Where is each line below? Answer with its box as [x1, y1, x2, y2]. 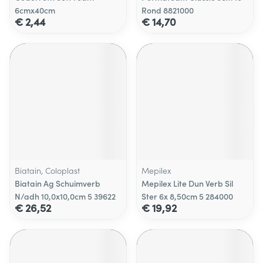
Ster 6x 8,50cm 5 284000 [141, 190, 233, 202]
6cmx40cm [15, 4, 55, 16]
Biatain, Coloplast [15, 164, 80, 176]
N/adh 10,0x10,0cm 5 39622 [15, 190, 116, 202]
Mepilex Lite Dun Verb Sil [141, 177, 233, 189]
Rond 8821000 [141, 4, 194, 16]
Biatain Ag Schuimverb [15, 177, 100, 189]
